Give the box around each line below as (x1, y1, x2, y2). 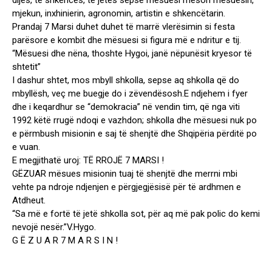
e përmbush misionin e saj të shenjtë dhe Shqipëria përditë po (12, 128, 257, 140)
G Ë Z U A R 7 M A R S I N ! (12, 235, 118, 246)
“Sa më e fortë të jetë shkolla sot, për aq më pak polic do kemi (12, 208, 260, 220)
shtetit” (12, 61, 41, 73)
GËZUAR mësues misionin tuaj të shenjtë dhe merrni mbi (12, 168, 237, 180)
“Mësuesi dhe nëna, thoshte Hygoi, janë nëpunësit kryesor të (12, 48, 252, 59)
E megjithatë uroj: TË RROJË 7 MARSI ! (12, 155, 164, 166)
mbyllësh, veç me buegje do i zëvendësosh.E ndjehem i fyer (12, 88, 248, 100)
